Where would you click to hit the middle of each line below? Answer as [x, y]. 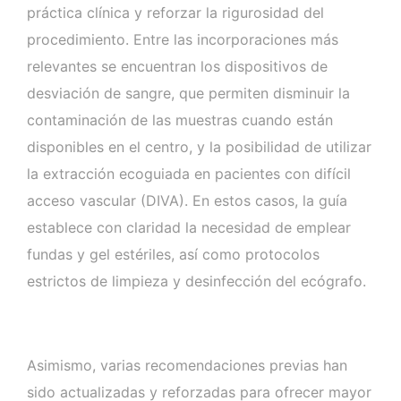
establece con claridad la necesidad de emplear [189, 227]
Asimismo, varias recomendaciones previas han [187, 365]
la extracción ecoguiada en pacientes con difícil [189, 173]
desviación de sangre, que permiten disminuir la [188, 93]
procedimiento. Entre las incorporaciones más [183, 39]
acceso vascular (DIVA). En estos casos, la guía [187, 200]
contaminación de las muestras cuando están [180, 119]
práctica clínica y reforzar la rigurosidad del [175, 12]
